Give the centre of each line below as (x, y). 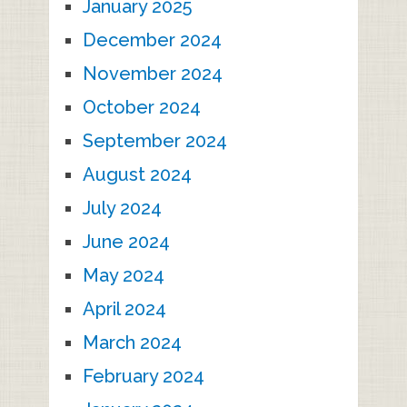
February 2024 (143, 377)
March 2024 (132, 343)
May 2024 (123, 276)
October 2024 (141, 108)
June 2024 (126, 242)
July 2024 (122, 208)
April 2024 (124, 309)
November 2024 (152, 74)
